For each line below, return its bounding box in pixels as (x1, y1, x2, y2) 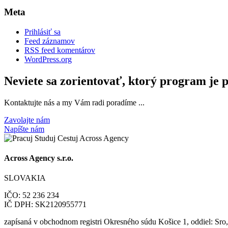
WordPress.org (24, 55, 72, 64)
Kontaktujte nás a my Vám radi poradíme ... (4, 98, 145, 107)
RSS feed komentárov (24, 46, 95, 55)
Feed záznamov (24, 37, 75, 46)
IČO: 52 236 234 (4, 191, 59, 200)
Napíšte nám (4, 124, 44, 133)
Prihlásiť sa (24, 27, 61, 37)
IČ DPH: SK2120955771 (4, 200, 87, 209)
